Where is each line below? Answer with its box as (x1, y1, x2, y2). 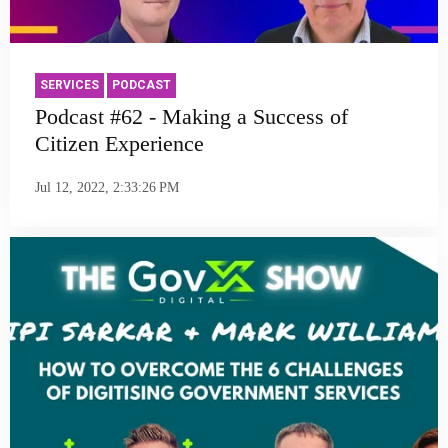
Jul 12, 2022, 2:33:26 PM (35, 179, 179, 195)
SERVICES (40, 78, 99, 93)
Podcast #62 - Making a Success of (35, 104, 348, 130)
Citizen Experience (35, 131, 204, 157)
